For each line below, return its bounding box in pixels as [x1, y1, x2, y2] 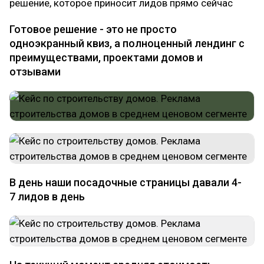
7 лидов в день [9, 190, 85, 203]
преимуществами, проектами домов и [9, 51, 203, 64]
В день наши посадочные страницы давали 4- [9, 176, 242, 189]
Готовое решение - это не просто [9, 23, 177, 35]
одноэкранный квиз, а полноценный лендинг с [9, 37, 245, 49]
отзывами [9, 65, 61, 78]
